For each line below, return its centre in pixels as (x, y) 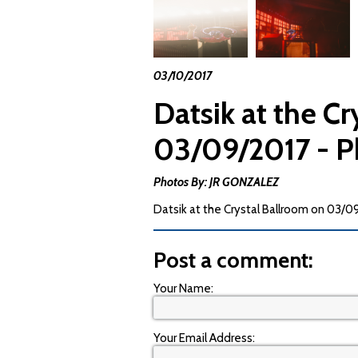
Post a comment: (233, 260)
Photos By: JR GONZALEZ (216, 182)
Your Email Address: (204, 338)
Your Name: (183, 288)
